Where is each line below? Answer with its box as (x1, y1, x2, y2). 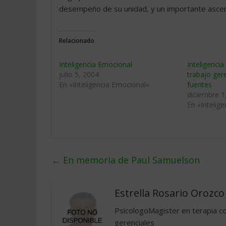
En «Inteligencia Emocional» (59, 80, 149, 89)
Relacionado (59, 36, 94, 45)
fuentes (187, 80, 212, 89)
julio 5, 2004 (59, 70, 99, 79)
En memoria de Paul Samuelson (61, 154, 200, 166)
